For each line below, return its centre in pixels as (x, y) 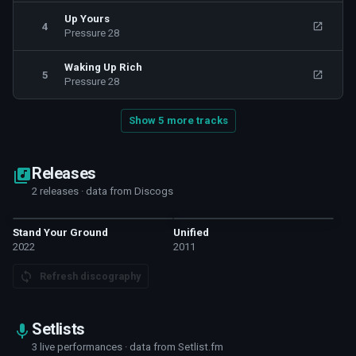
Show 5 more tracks (178, 120)
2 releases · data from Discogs (103, 191)
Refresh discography (90, 276)
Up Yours (87, 19)
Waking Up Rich (103, 67)
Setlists (58, 329)
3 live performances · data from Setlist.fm (128, 347)
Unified (191, 232)
